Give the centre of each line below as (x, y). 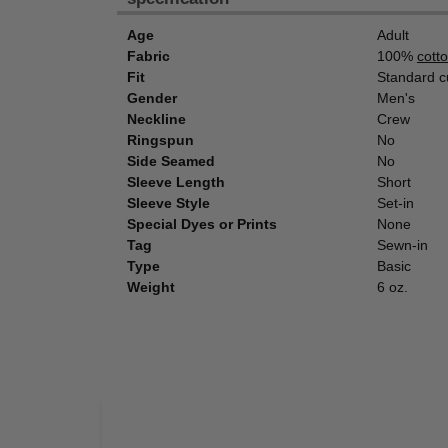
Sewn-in (402, 245)
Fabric (148, 56)
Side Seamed (171, 161)
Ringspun (160, 140)
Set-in (395, 203)
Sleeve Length (176, 182)
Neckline (156, 119)
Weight (151, 287)
